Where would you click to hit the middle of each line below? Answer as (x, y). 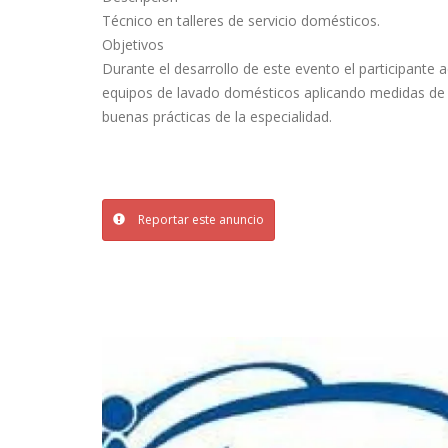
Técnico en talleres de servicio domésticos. (241, 20)
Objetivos (133, 44)
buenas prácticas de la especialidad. (217, 116)
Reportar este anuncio (199, 219)
